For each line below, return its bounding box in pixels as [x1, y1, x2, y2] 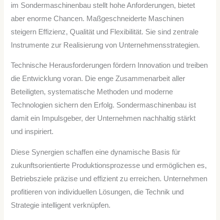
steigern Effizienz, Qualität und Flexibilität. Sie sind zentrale [11, 27, 199, 36]
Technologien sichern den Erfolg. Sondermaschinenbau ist [11, 101, 196, 110]
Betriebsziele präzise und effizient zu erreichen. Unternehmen [11, 174, 208, 183]
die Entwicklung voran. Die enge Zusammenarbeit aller [11, 75, 186, 83]
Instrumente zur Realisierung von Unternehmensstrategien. [11, 41, 200, 49]
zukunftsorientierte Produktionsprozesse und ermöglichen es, [11, 161, 207, 169]
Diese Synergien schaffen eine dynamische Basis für [11, 148, 181, 156]
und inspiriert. [11, 128, 54, 136]
